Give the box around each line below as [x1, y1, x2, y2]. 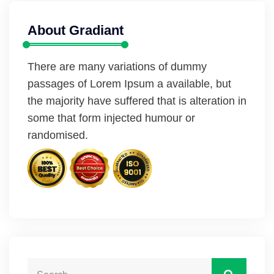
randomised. [28, 129, 88, 141]
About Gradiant [28, 23, 124, 38]
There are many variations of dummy [28, 61, 207, 73]
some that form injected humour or [28, 112, 195, 124]
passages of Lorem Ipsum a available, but [28, 78, 231, 90]
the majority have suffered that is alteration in [28, 95, 246, 107]
